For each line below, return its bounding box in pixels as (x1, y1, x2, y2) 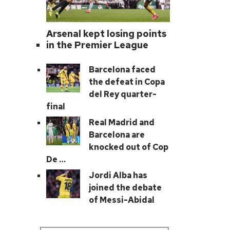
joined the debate (89, 182, 162, 194)
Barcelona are (89, 129, 145, 141)
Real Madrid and (89, 117, 155, 128)
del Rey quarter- (89, 89, 157, 100)
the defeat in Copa (89, 76, 165, 88)
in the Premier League (46, 39, 149, 51)
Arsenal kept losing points (46, 28, 167, 40)
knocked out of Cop (89, 142, 169, 153)
